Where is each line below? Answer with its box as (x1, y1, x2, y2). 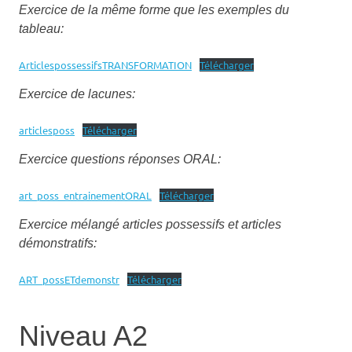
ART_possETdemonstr (19, 273, 119, 287)
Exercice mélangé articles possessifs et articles (19, 218, 281, 232)
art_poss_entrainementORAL (19, 189, 152, 203)
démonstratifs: (19, 236, 97, 251)
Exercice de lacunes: (19, 87, 135, 101)
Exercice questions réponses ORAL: (19, 152, 221, 167)
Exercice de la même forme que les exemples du (19, 3, 289, 17)
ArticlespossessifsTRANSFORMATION (19, 58, 192, 72)
